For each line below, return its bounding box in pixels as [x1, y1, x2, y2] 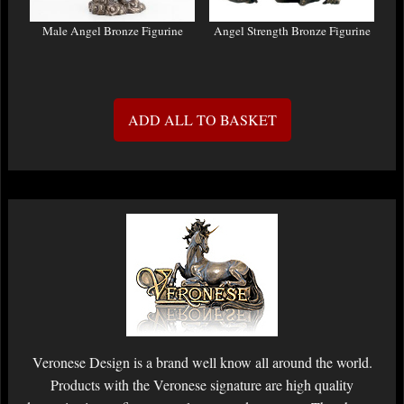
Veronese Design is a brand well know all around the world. [32, 353, 372, 372]
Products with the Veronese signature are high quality [50, 375, 353, 395]
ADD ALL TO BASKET [127, 110, 277, 130]
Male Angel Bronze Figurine [41, 23, 183, 40]
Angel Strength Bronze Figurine [213, 23, 371, 40]
